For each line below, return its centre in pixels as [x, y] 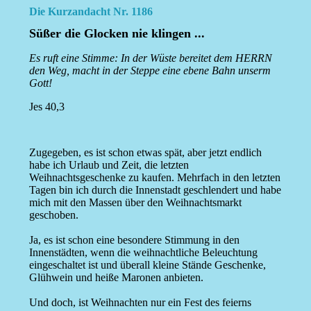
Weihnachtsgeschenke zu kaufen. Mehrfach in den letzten [154, 178]
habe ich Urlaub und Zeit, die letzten [109, 165]
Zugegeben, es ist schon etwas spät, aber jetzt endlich [145, 153]
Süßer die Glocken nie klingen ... [117, 34]
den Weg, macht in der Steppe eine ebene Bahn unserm [150, 71]
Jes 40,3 [47, 107]
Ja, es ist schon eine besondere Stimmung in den [134, 240]
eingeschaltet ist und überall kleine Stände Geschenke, [147, 265]
